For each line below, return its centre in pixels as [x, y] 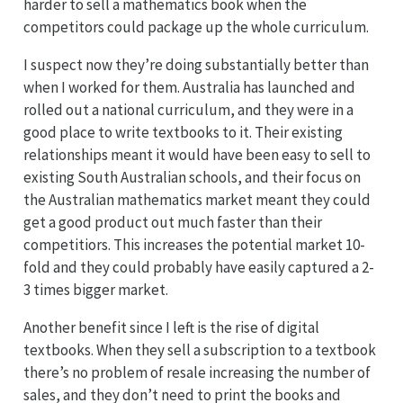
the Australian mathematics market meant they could [197, 199]
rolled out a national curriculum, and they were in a [188, 109]
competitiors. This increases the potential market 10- [194, 244]
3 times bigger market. [95, 289]
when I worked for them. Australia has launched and [189, 87]
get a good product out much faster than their [172, 222]
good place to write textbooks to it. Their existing [183, 132]
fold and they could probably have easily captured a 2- [198, 267]
